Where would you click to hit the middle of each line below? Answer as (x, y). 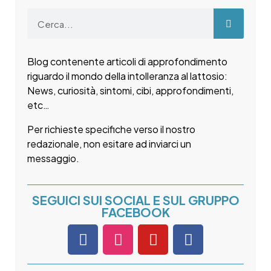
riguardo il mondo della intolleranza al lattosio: (127, 76)
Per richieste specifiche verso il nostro (111, 129)
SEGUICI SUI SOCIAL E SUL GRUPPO (135, 200)
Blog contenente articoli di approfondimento (127, 62)
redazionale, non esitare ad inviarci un (109, 144)
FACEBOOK (135, 212)
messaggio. (53, 158)
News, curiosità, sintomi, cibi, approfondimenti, (130, 91)
